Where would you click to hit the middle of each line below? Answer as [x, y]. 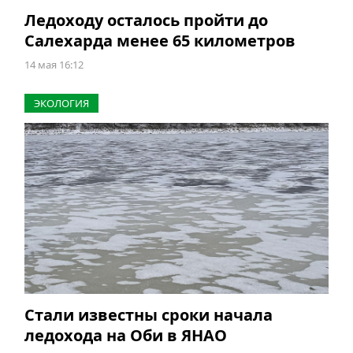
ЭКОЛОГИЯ [61, 104]
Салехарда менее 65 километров [160, 41]
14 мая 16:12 [54, 65]
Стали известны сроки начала [148, 315]
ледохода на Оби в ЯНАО [125, 336]
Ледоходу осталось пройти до [146, 20]
